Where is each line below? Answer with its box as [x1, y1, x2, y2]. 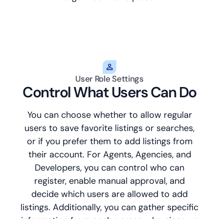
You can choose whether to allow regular [27, 109, 192, 121]
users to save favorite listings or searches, [24, 122, 195, 134]
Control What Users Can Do [22, 83, 197, 102]
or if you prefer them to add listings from [26, 135, 193, 148]
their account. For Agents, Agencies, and [28, 149, 191, 161]
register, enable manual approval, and [34, 175, 185, 187]
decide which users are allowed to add [31, 188, 188, 200]
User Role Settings [75, 73, 144, 85]
